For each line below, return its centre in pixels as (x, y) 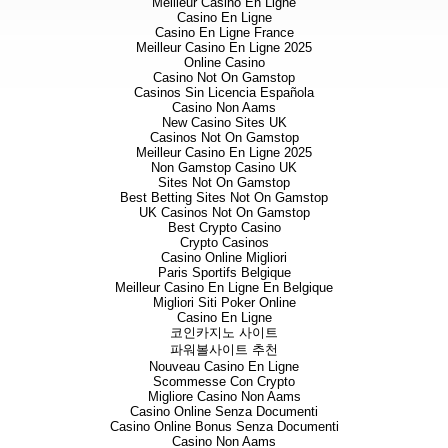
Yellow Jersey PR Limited (364, 393)
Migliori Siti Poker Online (224, 302)
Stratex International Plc (361, 21)
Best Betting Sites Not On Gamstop (224, 197)
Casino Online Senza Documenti (224, 411)
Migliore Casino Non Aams (224, 396)
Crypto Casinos (224, 242)
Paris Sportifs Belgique (224, 272)
